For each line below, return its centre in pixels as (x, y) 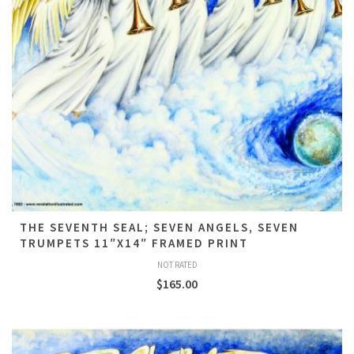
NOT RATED (177, 265)
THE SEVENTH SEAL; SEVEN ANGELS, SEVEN (159, 227)
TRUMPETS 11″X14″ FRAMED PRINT (134, 243)
